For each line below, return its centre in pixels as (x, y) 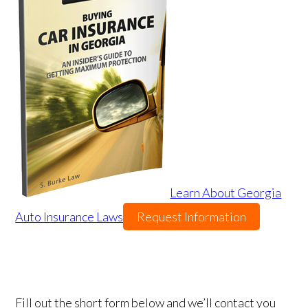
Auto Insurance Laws (69, 217)
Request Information (192, 217)
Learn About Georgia (226, 193)
